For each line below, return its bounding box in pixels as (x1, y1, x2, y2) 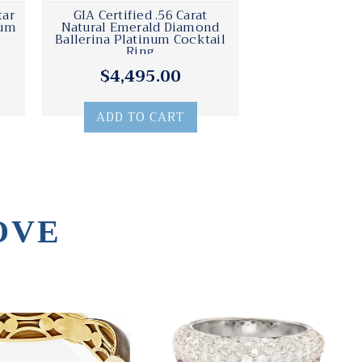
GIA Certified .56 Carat (73, 5, 208, 27)
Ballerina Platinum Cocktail (55, 29, 225, 51)
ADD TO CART (96, 107, 184, 128)
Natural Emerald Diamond (61, 17, 220, 39)
